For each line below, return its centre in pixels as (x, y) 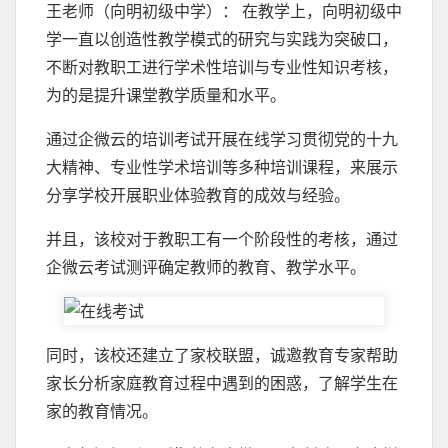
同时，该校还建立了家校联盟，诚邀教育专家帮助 (222, 354)
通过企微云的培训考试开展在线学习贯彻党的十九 (222, 138)
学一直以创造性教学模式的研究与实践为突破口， (222, 38)
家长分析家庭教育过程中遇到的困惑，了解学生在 (222, 382)
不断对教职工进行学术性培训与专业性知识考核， (222, 66)
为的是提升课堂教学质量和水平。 (166, 94)
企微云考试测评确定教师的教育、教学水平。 (206, 266)
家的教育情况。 (102, 410)
